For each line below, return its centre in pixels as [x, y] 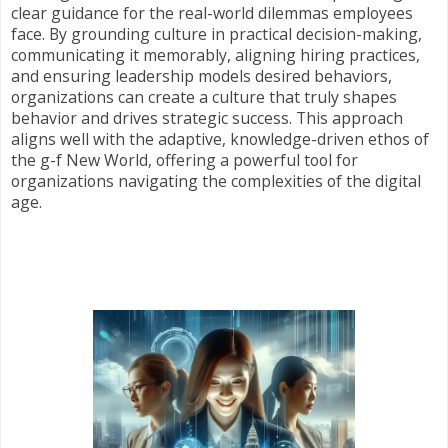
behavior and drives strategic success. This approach [207, 118]
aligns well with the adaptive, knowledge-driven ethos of [220, 139]
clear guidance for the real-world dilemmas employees [212, 13]
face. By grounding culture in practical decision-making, [216, 34]
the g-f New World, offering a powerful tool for [184, 160]
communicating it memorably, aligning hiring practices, [215, 55]
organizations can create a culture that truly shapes [204, 97]
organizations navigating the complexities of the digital [216, 181]
